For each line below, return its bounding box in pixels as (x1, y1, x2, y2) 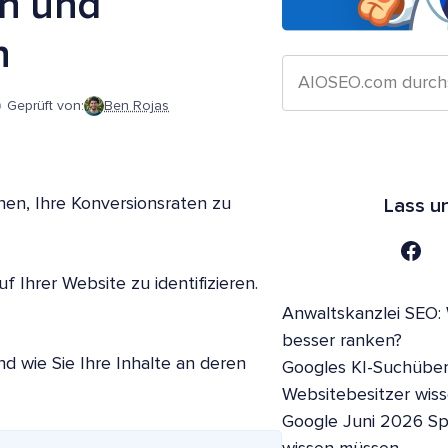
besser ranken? (282, 332, 402, 350)
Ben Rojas (104, 99, 169, 114)
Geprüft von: (7, 99, 84, 114)
